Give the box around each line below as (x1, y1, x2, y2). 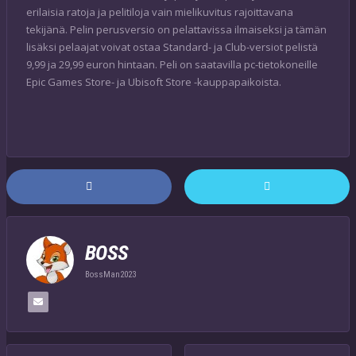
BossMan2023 (85, 269, 136, 280)
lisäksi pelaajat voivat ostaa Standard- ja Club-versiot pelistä (26, 39, 318, 54)
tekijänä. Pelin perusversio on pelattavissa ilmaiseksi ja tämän (26, 21, 327, 37)
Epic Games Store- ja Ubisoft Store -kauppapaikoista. (26, 74, 281, 89)
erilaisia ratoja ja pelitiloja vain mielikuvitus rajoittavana (26, 4, 293, 19)
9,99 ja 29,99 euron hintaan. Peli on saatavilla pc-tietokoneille (26, 56, 318, 72)
